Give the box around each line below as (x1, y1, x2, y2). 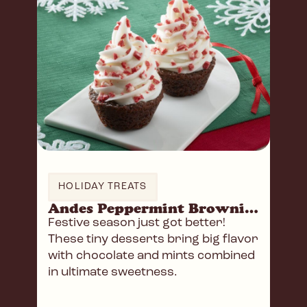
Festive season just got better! (48, 217, 225, 230)
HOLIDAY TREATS (58, 182, 147, 193)
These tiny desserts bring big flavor (48, 233, 258, 247)
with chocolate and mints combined (48, 249, 255, 263)
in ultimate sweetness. (48, 266, 177, 280)
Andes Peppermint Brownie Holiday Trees (245, 200, 258, 217)
